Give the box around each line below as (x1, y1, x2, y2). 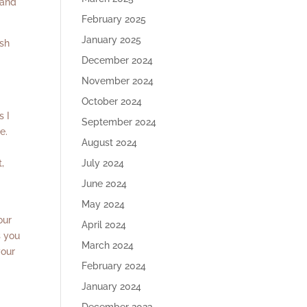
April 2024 (82, 219, 127, 230)
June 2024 (82, 178, 127, 189)
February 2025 (82, 14, 147, 25)
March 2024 (82, 240, 134, 251)
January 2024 (82, 281, 142, 292)
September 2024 (82, 116, 157, 127)
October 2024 (82, 96, 143, 107)
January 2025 (82, 34, 142, 45)
